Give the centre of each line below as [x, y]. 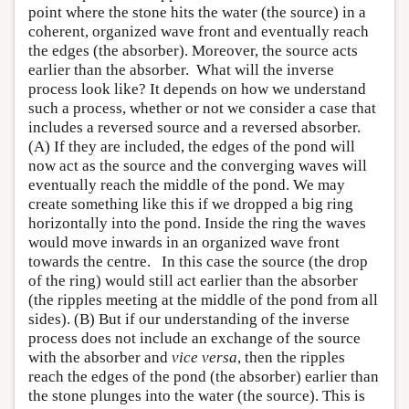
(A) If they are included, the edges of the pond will [192, 147]
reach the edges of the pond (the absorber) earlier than [204, 377]
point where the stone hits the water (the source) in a [197, 12]
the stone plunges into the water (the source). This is [197, 396]
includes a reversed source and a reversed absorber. [194, 127]
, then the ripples [291, 357]
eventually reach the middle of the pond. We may [187, 185]
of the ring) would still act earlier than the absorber [193, 281]
